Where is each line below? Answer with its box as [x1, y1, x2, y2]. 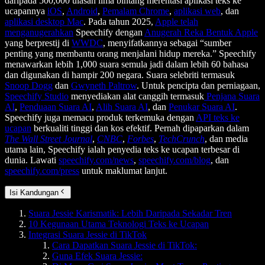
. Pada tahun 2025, [83, 17, 155, 27]
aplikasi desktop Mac [5, 17, 83, 27]
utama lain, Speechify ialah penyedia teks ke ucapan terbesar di [5, 144, 240, 155]
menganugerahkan [5, 27, 73, 38]
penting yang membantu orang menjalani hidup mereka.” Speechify [5, 49, 256, 59]
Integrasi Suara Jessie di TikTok [28, 230, 147, 240]
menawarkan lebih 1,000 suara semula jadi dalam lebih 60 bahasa [5, 59, 248, 70]
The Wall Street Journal [5, 134, 92, 144]
